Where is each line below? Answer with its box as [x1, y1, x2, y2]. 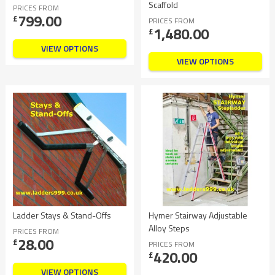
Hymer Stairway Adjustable [149, 208, 247, 222]
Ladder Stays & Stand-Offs [13, 208, 111, 222]
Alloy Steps [149, 221, 190, 234]
